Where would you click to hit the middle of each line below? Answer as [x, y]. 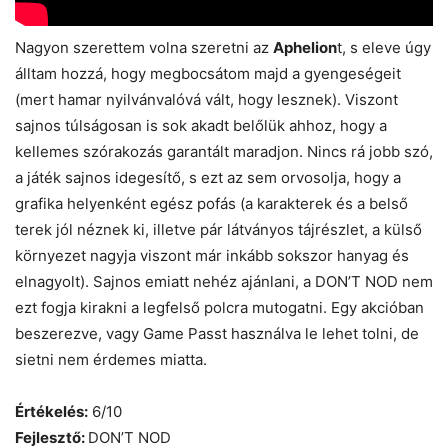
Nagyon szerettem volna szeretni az [144, 47]
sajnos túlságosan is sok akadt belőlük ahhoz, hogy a [201, 125]
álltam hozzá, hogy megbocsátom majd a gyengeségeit [208, 73]
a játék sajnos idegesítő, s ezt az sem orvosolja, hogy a [208, 177]
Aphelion [305, 47]
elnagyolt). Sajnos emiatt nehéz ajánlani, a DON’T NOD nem [224, 281]
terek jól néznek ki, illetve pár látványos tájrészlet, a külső [218, 229]
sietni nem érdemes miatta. [111, 359]
